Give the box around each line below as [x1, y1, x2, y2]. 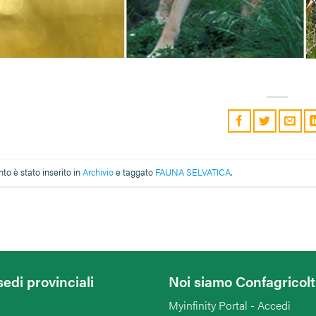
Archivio [83, 166, 114, 179]
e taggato [114, 166, 155, 179]
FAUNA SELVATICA [155, 166, 231, 179]
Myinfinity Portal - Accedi [169, 296, 291, 313]
